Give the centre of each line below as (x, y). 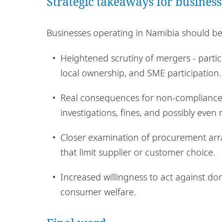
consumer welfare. (98, 192)
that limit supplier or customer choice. (138, 152)
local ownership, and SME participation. (140, 73)
